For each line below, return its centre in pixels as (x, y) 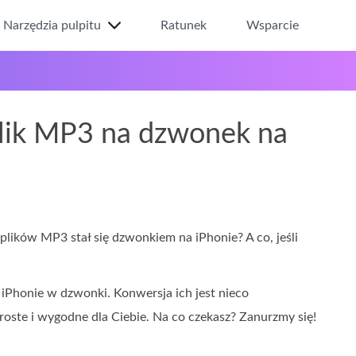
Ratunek (184, 25)
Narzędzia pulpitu (52, 25)
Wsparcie (273, 25)
